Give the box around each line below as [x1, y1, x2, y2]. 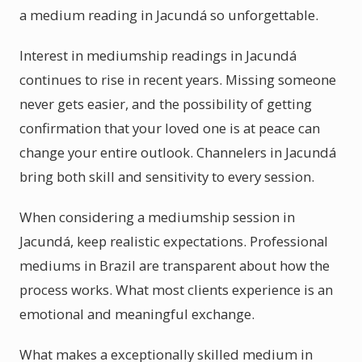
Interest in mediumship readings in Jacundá [19, 46, 297, 65]
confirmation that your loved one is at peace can [19, 119, 320, 137]
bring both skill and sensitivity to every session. [19, 167, 314, 186]
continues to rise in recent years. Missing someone [19, 70, 336, 89]
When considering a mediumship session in [19, 208, 295, 226]
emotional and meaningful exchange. [19, 305, 255, 323]
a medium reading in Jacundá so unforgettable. [19, 6, 318, 24]
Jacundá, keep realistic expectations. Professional [19, 232, 328, 250]
